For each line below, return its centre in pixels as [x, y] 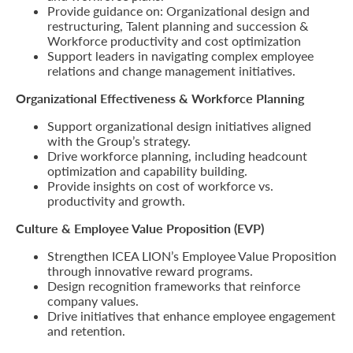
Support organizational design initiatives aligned [179, 126]
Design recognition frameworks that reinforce [174, 286]
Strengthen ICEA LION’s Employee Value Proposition [192, 256]
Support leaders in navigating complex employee [180, 56]
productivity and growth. [116, 201]
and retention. [86, 331]
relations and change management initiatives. [171, 71]
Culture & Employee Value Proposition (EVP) [140, 228]
